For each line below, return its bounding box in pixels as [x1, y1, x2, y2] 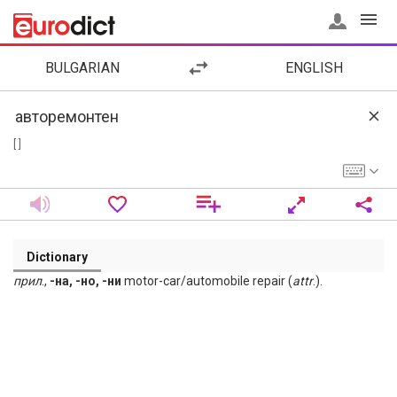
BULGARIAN [45, 59, 121, 76]
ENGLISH [285, 59, 344, 76]
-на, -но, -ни [50, 274, 121, 288]
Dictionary [27, 250, 88, 264]
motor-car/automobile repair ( [121, 274, 292, 288]
